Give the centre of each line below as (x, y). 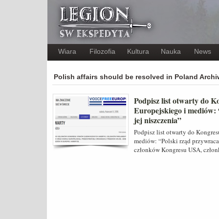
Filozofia (102, 51)
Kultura (138, 51)
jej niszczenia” (158, 120)
